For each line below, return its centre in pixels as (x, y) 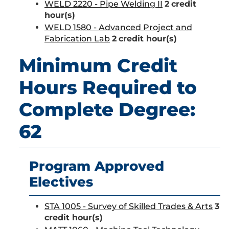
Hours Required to (108, 87)
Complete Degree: (107, 109)
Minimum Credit (98, 65)
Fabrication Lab (77, 39)
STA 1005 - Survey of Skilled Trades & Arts (129, 206)
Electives (61, 182)
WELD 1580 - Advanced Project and (118, 27)
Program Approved (97, 166)
